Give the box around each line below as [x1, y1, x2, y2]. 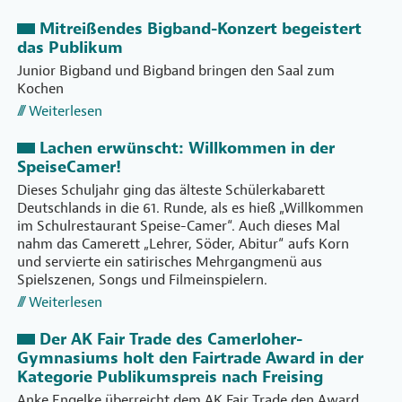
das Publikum [17, 38, 123, 59]
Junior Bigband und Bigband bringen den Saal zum [17, 62, 335, 81]
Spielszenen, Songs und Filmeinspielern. [17, 271, 267, 290]
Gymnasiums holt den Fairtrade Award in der [17, 348, 363, 370]
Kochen [17, 80, 64, 99]
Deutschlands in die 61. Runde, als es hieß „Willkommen [17, 199, 363, 218]
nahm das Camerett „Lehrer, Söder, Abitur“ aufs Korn [17, 235, 349, 254]
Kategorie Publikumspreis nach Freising [17, 367, 323, 389]
